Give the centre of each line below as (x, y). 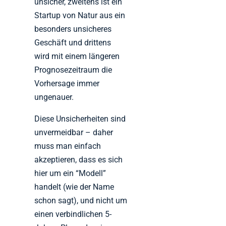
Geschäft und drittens (73, 43)
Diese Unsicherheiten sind (80, 119)
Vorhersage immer (67, 84)
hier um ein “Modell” (70, 174)
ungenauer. (54, 97)
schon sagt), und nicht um (81, 201)
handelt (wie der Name (74, 187)
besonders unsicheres (73, 29)
